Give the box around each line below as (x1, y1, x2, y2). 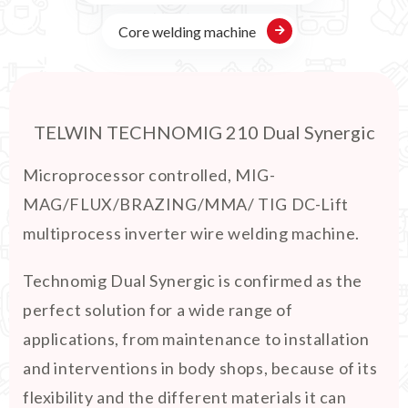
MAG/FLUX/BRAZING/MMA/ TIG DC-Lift (23, 194, 349, 214)
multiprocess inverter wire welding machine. (23, 223, 360, 243)
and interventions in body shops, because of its (23, 358, 378, 378)
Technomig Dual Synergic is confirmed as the (23, 270, 362, 291)
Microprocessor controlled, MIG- (23, 165, 276, 185)
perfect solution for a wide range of (23, 300, 293, 320)
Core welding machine (118, 23, 256, 40)
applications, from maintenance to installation (23, 329, 370, 349)
